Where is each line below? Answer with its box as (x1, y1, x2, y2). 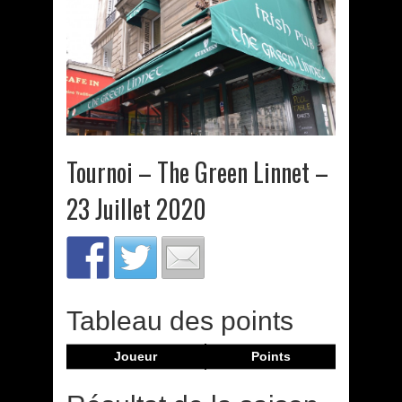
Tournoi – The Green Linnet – (66, 153, 328, 191)
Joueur (114, 349, 157, 364)
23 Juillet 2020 (66, 190, 206, 228)
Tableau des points (66, 306, 293, 336)
